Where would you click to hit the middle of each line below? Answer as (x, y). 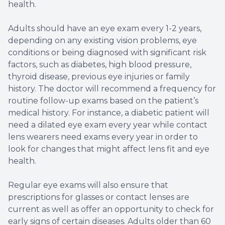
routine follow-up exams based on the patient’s (103, 100)
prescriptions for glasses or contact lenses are (99, 197)
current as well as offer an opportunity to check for (111, 209)
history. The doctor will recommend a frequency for (112, 88)
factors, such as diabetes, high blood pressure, (100, 64)
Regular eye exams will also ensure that (88, 185)
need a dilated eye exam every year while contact (108, 125)
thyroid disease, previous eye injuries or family (99, 76)
